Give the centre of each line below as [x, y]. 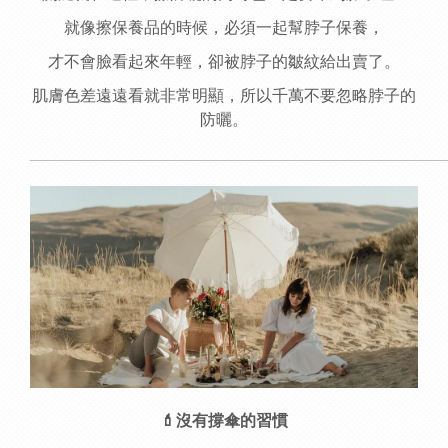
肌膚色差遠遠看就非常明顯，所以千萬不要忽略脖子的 [224, 96]
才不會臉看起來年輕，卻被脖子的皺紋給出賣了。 [224, 62]
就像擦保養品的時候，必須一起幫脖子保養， [224, 28]
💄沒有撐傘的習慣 [224, 421]
